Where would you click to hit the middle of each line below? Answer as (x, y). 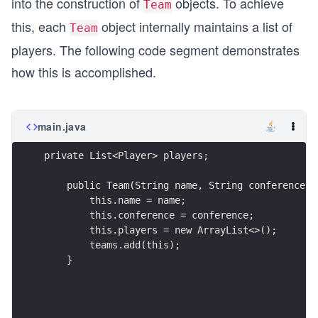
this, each (40, 26)
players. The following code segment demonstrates (155, 49)
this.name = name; (115, 201)
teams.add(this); (112, 245)
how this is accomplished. (84, 71)
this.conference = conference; (149, 215)
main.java (62, 126)
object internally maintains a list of (195, 26)
